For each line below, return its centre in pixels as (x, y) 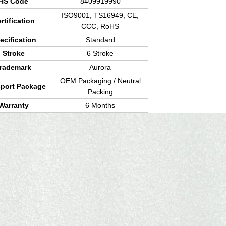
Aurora (100, 67)
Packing (100, 92)
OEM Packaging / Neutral (100, 81)
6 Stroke (100, 54)
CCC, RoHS (100, 26)
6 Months (100, 106)
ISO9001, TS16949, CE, (100, 15)
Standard (100, 40)
